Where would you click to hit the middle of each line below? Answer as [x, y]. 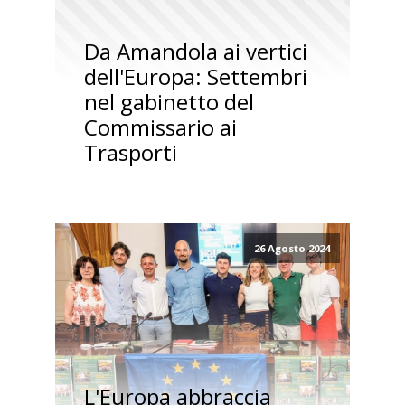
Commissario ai [160, 127]
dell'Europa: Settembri [195, 76]
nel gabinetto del [169, 101]
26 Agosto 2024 [292, 248]
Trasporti [130, 152]
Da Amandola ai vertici [195, 51]
